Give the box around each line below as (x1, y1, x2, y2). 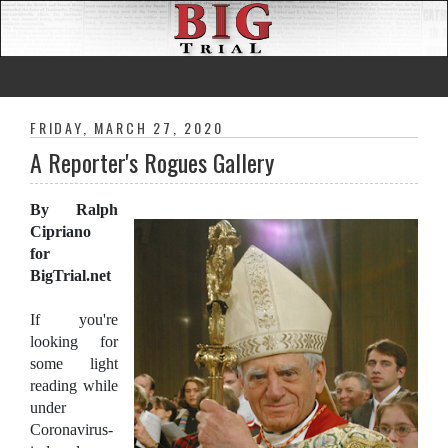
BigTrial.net (30, 267, 111, 285)
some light (30, 355, 118, 373)
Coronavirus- (30, 421, 113, 439)
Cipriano (30, 223, 91, 241)
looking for (30, 333, 118, 351)
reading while (30, 377, 118, 395)
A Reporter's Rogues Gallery (30, 144, 274, 181)
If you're (30, 311, 118, 329)
